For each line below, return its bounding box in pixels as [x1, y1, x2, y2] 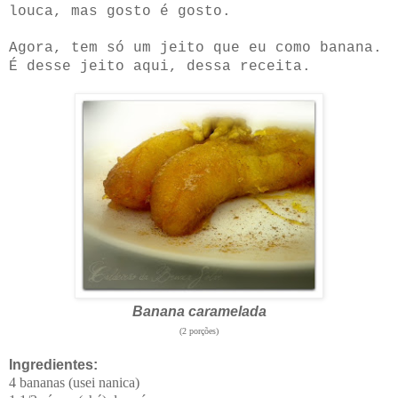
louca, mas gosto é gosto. [9, 4, 231, 20]
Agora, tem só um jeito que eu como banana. [9, 40, 382, 57]
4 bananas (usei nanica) [9, 375, 139, 391]
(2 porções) [179, 326, 219, 337]
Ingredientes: [9, 357, 98, 373]
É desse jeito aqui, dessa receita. [9, 59, 311, 76]
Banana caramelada [131, 304, 267, 320]
